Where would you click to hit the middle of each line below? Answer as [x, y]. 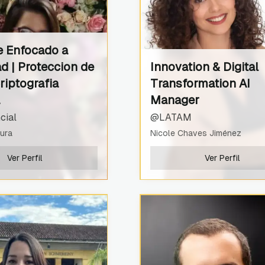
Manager [174, 100]
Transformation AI [200, 83]
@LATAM [171, 117]
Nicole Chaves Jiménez [195, 133]
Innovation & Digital [204, 67]
